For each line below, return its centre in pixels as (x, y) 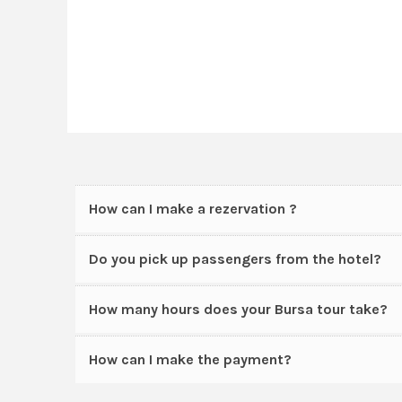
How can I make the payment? (191, 359)
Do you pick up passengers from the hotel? (236, 259)
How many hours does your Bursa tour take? (239, 309)
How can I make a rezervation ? (193, 209)
